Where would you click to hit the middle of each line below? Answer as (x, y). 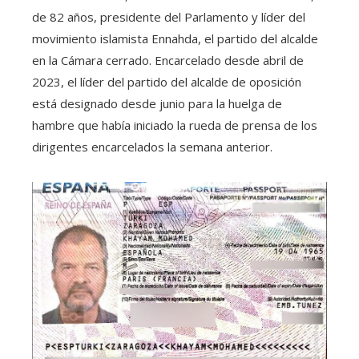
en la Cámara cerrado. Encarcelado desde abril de (168, 60)
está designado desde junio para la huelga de (157, 103)
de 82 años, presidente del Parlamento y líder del (169, 16)
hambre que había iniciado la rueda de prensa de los (175, 125)
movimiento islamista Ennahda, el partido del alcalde (175, 38)
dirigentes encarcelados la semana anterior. (152, 146)
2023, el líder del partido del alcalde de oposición (167, 81)
